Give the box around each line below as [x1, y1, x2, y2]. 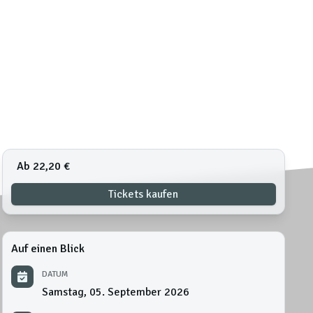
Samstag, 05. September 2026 [41, 284, 189, 299]
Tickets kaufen [108, 187, 179, 201]
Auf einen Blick [10, 241, 85, 256]
